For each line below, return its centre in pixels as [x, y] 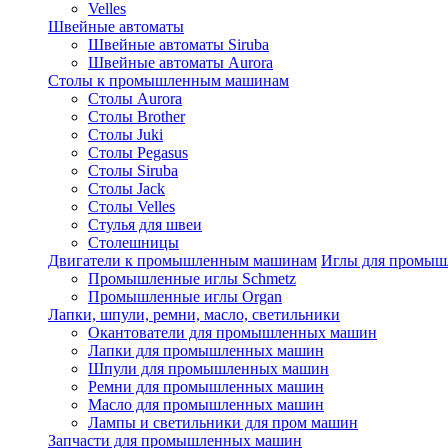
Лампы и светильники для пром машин [223, 422]
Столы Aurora [135, 98]
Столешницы [133, 242]
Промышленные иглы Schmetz [192, 278]
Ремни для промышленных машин [206, 386]
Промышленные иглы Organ [185, 296]
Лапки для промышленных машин [206, 350]
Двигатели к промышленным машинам [182, 260]
